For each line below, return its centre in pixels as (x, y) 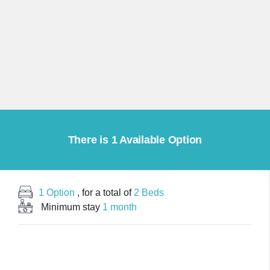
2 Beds (149, 193)
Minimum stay (71, 207)
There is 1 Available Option (135, 140)
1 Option (57, 193)
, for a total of (105, 193)
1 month (120, 207)
